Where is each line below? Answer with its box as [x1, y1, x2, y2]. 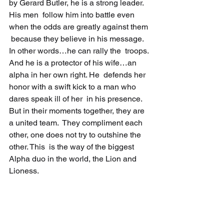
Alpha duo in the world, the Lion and [9, 153, 138, 163]
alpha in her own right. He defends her [9, 69, 147, 79]
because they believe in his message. [9, 33, 145, 43]
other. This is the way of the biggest [9, 141, 136, 151]
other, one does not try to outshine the [9, 129, 143, 139]
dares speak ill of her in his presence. [9, 93, 144, 103]
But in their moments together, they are [9, 105, 146, 115]
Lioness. [9, 165, 42, 175]
